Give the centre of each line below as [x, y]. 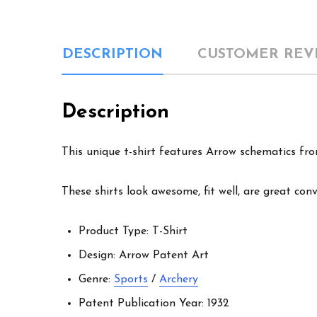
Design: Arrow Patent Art [144, 255]
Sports [131, 279]
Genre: [96, 279]
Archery [179, 279]
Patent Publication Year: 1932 [154, 303]
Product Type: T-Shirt [133, 231]
